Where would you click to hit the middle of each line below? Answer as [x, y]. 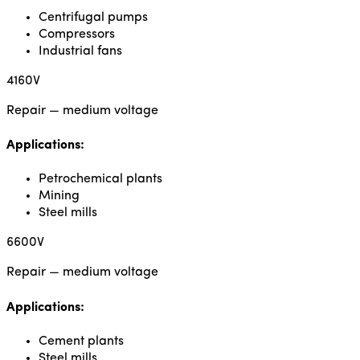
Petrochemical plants [100, 180]
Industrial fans [80, 51]
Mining [59, 196]
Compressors [77, 34]
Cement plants [81, 341]
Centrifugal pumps [93, 17]
